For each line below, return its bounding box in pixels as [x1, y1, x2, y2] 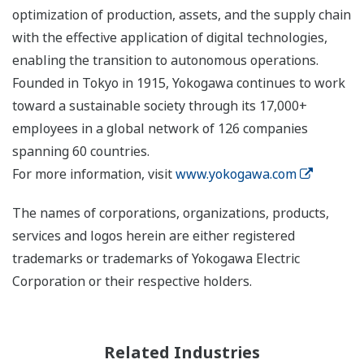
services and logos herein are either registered [12, 227, 295, 245]
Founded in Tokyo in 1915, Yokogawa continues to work [12, 74, 345, 93]
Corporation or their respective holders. [12, 272, 252, 291]
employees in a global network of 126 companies [12, 119, 308, 138]
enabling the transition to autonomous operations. [12, 51, 318, 70]
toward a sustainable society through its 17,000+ [12, 97, 307, 115]
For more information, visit [12, 165, 175, 184]
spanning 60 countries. [12, 142, 149, 161]
